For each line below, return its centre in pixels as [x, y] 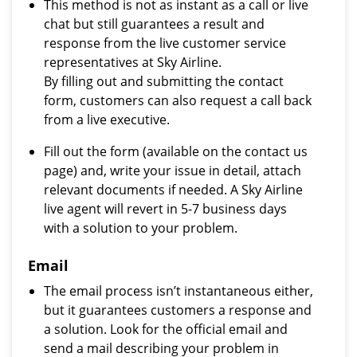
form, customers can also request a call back [178, 100]
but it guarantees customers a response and [178, 310]
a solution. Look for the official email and [166, 329]
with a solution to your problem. [141, 228]
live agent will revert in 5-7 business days [165, 209]
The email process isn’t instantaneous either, [178, 291]
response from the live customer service [165, 43]
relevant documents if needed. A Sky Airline [173, 190]
